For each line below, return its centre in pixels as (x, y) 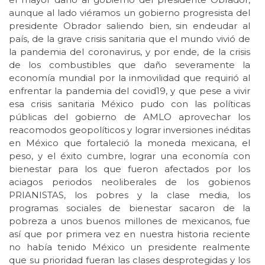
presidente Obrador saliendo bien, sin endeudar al (130, 26)
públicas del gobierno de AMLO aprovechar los (130, 117)
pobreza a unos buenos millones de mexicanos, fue (130, 221)
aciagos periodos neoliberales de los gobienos (130, 182)
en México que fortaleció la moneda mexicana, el (130, 143)
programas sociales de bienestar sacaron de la (130, 208)
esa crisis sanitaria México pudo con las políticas (130, 104)
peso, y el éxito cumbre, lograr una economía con (130, 156)
